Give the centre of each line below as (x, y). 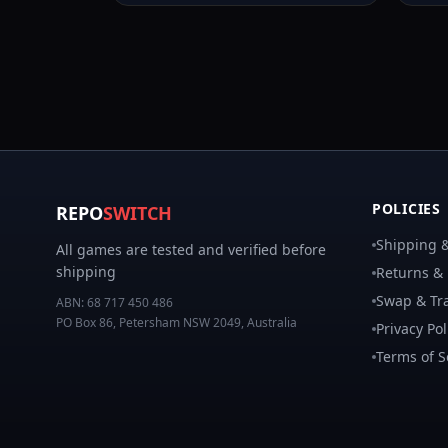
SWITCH (137, 213)
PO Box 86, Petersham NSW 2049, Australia (176, 322)
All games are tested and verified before (191, 249)
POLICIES (406, 208)
